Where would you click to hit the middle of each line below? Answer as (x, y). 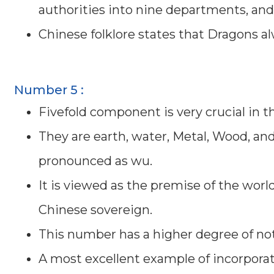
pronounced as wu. (95, 161)
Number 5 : (49, 90)
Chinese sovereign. (95, 209)
